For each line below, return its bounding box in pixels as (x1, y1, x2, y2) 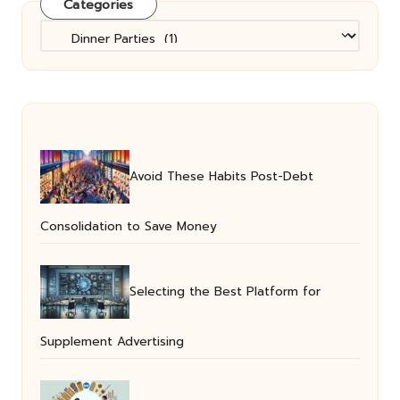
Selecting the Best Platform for (129, 281, 321, 301)
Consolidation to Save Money (40, 217, 217, 237)
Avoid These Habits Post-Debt (129, 166, 313, 186)
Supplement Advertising (40, 332, 184, 352)
